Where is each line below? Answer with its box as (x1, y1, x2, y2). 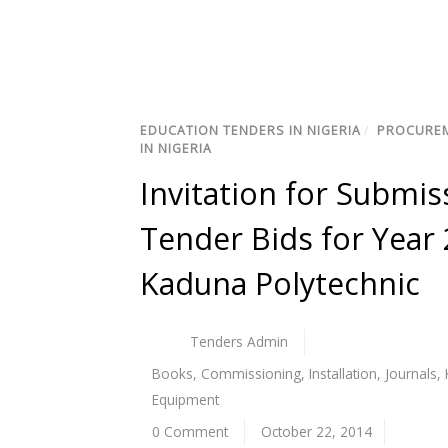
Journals (385, 364, 437, 384)
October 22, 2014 (261, 422, 373, 442)
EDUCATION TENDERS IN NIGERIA (140, 122, 361, 140)
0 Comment (152, 422, 228, 442)
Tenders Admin (190, 332, 289, 352)
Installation (309, 364, 377, 384)
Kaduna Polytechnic (140, 263, 420, 305)
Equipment (152, 390, 219, 410)
